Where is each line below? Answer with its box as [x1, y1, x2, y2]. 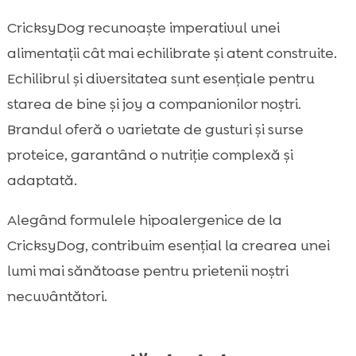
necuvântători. [6, 287, 107, 307]
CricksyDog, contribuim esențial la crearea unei [6, 236, 330, 256]
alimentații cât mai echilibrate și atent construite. [6, 44, 337, 64]
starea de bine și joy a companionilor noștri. [6, 95, 301, 114]
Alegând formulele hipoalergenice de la [6, 211, 282, 230]
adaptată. [6, 171, 77, 191]
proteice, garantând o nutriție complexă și [6, 145, 293, 165]
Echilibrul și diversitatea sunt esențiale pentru [6, 69, 315, 89]
